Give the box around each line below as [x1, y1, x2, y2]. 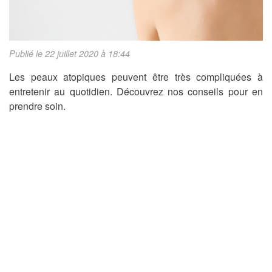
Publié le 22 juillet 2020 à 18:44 [9, 47, 130, 60]
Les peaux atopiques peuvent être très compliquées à [9, 70, 263, 84]
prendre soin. [9, 99, 66, 114]
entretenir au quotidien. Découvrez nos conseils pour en [9, 84, 263, 99]
